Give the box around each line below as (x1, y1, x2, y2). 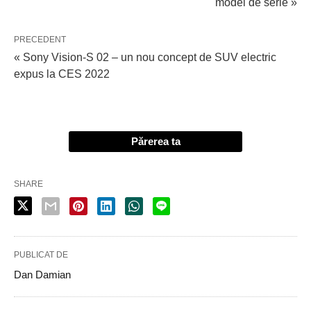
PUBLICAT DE (14, 249, 68, 260)
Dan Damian (14, 268, 71, 280)
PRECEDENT (14, 34, 66, 44)
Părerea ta (131, 135, 180, 147)
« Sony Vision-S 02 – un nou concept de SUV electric (14, 51, 276, 63)
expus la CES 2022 (14, 67, 110, 80)
